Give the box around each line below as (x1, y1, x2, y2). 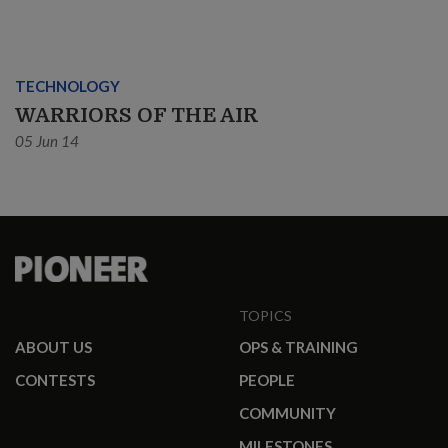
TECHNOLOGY (15, 77, 120, 96)
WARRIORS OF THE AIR (15, 104, 258, 128)
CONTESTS (15, 371, 95, 390)
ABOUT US (15, 338, 92, 357)
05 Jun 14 (15, 132, 79, 151)
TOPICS (239, 307, 292, 325)
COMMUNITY (239, 404, 336, 423)
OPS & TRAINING (239, 338, 358, 357)
